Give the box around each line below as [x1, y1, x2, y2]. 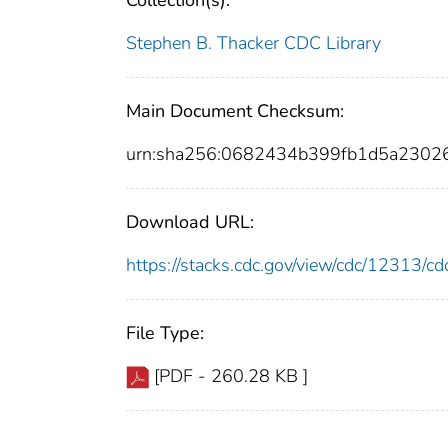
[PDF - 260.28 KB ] [154, 364, 308, 389]
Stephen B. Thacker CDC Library [126, 31, 381, 56]
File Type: [126, 321, 204, 346]
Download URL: [126, 210, 254, 235]
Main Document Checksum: [126, 99, 344, 124]
